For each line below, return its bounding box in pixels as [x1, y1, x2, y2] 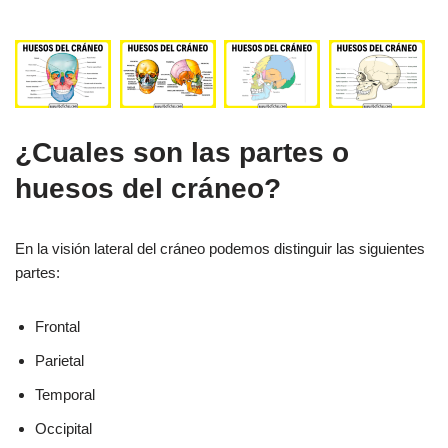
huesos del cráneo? [15, 172, 281, 204]
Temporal [35, 385, 95, 403]
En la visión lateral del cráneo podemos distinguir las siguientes [15, 239, 425, 257]
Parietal [35, 351, 84, 369]
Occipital [35, 419, 92, 437]
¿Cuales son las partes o [15, 136, 349, 168]
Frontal [35, 317, 80, 335]
